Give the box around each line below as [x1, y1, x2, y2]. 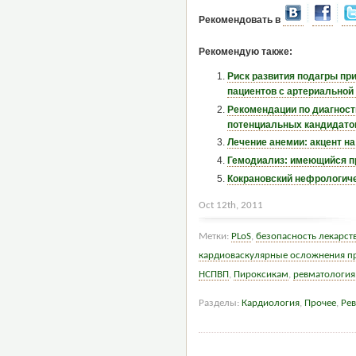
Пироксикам [233, 269, 288, 280]
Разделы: [198, 297, 242, 308]
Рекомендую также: [198, 45, 292, 57]
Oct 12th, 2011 [198, 199, 263, 211]
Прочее [304, 297, 336, 308]
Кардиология [241, 297, 300, 308]
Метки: [198, 230, 231, 242]
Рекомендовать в [198, 14, 283, 26]
